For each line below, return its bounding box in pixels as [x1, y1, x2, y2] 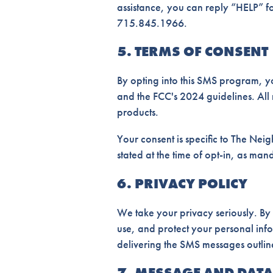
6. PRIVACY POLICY [117, 174, 247, 193]
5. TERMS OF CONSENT [117, 43, 268, 60]
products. [117, 105, 158, 119]
